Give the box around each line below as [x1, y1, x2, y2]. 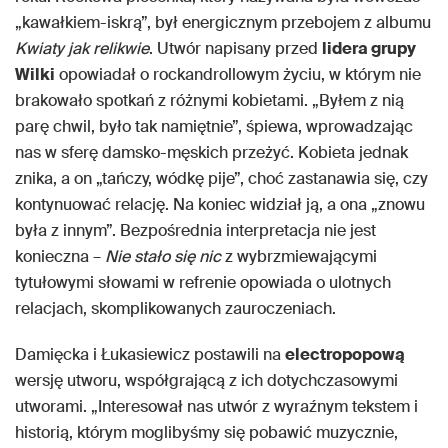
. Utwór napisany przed [149, 38, 322, 60]
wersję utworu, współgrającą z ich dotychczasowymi [15, 370, 398, 392]
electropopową [285, 344, 405, 366]
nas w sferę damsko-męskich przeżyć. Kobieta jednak [15, 142, 408, 164]
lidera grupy [322, 38, 416, 60]
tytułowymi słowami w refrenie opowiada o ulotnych [15, 272, 391, 294]
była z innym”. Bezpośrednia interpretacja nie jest [15, 220, 376, 242]
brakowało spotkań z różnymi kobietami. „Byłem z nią [15, 90, 404, 112]
